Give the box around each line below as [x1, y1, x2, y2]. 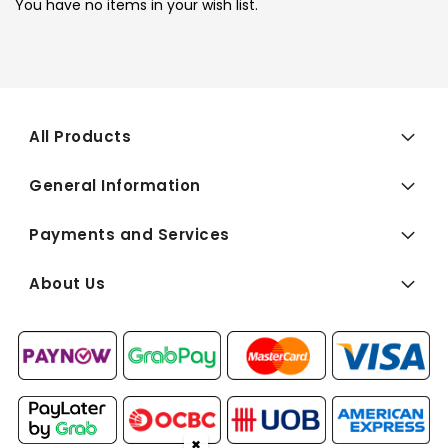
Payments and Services [29, 224, 230, 246]
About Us [29, 273, 105, 295]
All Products [29, 126, 131, 148]
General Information [29, 175, 201, 197]
